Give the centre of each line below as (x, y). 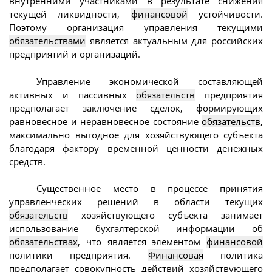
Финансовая (175, 255)
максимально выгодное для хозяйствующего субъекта (136, 134)
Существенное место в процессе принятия (150, 189)
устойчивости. (225, 14)
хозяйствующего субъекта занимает (165, 215)
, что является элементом (142, 242)
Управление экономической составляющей (150, 81)
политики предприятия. (79, 255)
